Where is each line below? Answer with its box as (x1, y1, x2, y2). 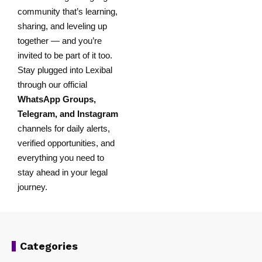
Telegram (18, 108, 55, 119)
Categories (20, 239, 78, 252)
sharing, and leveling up (18, 20, 107, 31)
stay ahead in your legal (18, 167, 108, 177)
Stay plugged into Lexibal (18, 64, 112, 75)
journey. (18, 181, 47, 192)
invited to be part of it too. (18, 50, 112, 60)
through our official (18, 79, 87, 89)
